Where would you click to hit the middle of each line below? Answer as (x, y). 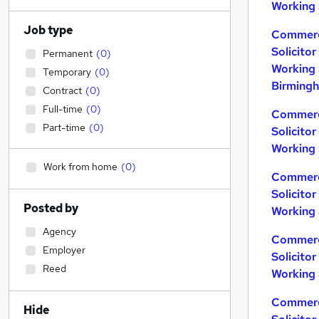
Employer (64, 250)
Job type (48, 30)
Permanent (68, 53)
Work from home (80, 167)
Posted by (51, 208)
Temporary (67, 72)
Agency (59, 231)
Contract (62, 90)
